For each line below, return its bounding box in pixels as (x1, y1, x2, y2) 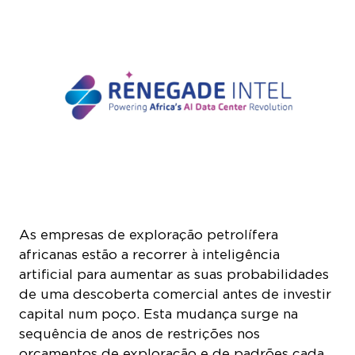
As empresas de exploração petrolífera (19, 223, 278, 240)
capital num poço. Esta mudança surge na (19, 303, 298, 319)
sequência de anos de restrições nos (19, 323, 260, 339)
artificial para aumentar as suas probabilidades (19, 263, 329, 280)
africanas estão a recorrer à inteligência (19, 243, 280, 260)
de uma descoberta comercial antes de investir (19, 283, 331, 300)
